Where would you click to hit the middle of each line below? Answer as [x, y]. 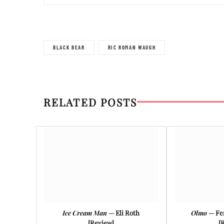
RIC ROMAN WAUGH [132, 47]
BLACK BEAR [69, 47]
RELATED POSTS [90, 102]
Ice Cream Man [85, 212]
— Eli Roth [123, 212]
